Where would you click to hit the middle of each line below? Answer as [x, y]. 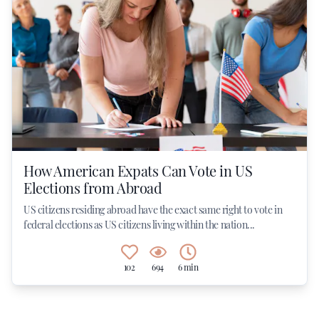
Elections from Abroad [93, 188]
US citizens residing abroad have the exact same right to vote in [153, 210]
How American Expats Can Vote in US [138, 171]
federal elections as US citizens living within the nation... [140, 225]
